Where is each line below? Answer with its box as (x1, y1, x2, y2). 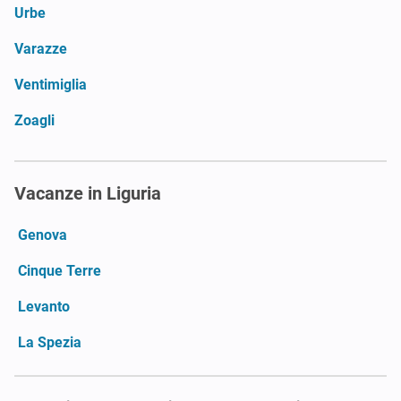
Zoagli (14, 111, 55, 129)
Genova (18, 226, 67, 243)
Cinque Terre (18, 261, 101, 279)
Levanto (18, 297, 70, 315)
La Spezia (18, 333, 81, 351)
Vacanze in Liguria (14, 182, 161, 204)
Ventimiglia (14, 75, 87, 93)
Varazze (14, 39, 67, 57)
